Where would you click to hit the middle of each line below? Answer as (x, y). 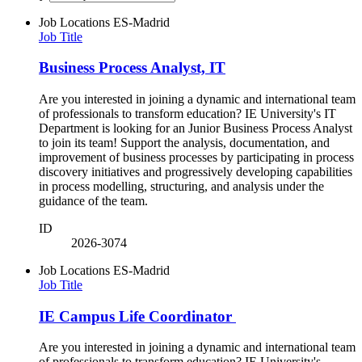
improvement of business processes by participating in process (196, 157)
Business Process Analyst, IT (132, 68)
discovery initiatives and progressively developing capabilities (196, 171)
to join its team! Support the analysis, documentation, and (184, 142)
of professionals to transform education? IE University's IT (187, 113)
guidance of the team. (95, 200)
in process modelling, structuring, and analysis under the (181, 186)
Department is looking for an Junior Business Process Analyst (196, 128)
